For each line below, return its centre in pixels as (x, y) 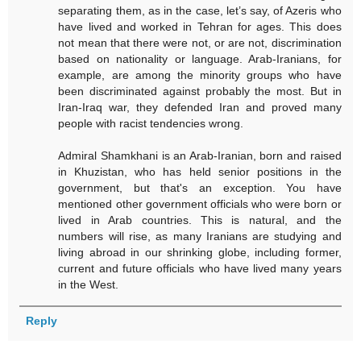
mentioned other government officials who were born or (200, 204)
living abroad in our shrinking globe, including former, (200, 253)
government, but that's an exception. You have (200, 188)
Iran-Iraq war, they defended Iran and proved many (200, 108)
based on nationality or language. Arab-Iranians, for (200, 59)
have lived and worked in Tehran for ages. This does (200, 27)
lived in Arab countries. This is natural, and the (200, 220)
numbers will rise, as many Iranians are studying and (200, 237)
